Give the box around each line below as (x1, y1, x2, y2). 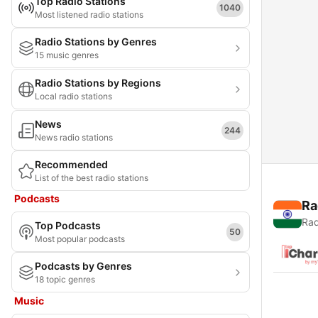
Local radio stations (35, 91, 112, 102)
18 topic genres (35, 274, 95, 285)
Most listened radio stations (35, 9, 143, 20)
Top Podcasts (35, 219, 101, 231)
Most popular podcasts (35, 234, 125, 244)
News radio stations (35, 132, 113, 143)
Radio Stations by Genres (35, 35, 157, 48)
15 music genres (35, 50, 99, 60)
